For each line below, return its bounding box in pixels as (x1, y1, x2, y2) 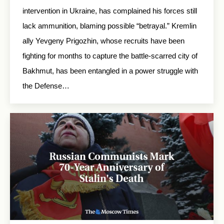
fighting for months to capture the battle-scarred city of (22, 51, 197, 60)
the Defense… (22, 81, 69, 90)
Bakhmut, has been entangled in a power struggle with (22, 66, 198, 75)
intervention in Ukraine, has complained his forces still (22, 6, 197, 15)
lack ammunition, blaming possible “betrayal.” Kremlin (22, 21, 196, 30)
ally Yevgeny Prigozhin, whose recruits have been (22, 36, 184, 45)
